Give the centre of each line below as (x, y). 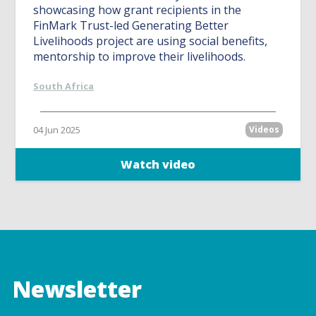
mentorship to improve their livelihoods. (140, 57)
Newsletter (78, 288)
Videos (264, 130)
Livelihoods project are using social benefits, (151, 41)
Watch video (158, 165)
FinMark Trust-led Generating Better (131, 26)
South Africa (64, 86)
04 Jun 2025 (57, 130)
